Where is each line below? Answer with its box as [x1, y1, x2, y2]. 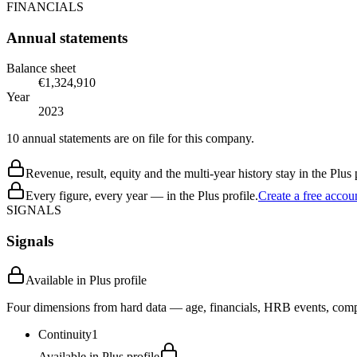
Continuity [38, 327, 92, 341]
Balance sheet [6, 61, 76, 76]
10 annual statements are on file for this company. [6, 131, 254, 146]
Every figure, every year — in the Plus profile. [25, 189, 258, 203]
